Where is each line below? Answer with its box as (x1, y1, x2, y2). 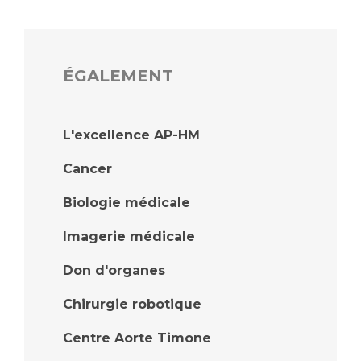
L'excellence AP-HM (63, 127, 200, 143)
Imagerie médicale (63, 229, 195, 245)
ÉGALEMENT (63, 66, 173, 86)
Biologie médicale (63, 195, 190, 211)
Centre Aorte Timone (63, 330, 211, 346)
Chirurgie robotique (63, 297, 201, 313)
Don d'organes (63, 263, 165, 279)
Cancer (63, 161, 112, 177)
